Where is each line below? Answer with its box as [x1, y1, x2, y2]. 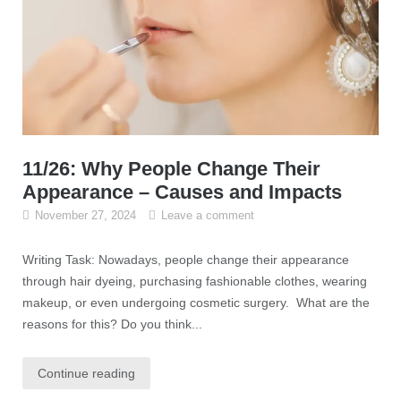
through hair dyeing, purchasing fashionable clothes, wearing [21, 273, 367, 288]
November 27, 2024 [34, 208, 136, 222]
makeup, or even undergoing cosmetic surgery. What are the [21, 294, 370, 310]
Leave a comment [160, 208, 254, 222]
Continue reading [37, 365, 135, 380]
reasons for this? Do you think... [21, 316, 202, 331]
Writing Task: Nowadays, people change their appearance [21, 252, 349, 267]
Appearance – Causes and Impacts [21, 180, 342, 203]
